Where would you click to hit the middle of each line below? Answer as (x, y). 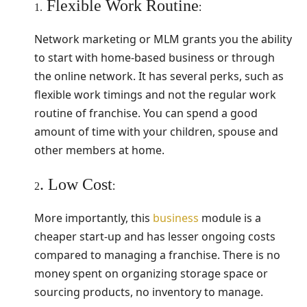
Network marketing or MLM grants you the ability (163, 39)
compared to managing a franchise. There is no (157, 255)
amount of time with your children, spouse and (156, 131)
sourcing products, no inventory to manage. (149, 292)
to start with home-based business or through (155, 57)
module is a (230, 218)
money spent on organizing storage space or (151, 273)
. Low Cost (76, 184)
